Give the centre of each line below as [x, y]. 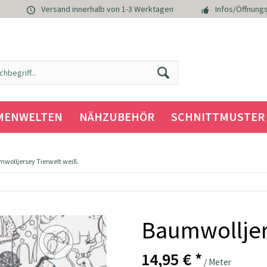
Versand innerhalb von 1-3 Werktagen [107, 9]
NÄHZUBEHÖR [117, 117]
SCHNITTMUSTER [218, 117]
